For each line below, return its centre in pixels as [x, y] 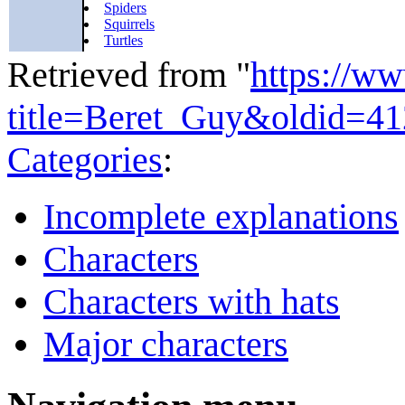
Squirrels [129, 24]
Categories [85, 159]
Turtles [123, 41]
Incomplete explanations [221, 216]
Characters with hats [192, 301]
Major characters [166, 344]
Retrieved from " [129, 74]
